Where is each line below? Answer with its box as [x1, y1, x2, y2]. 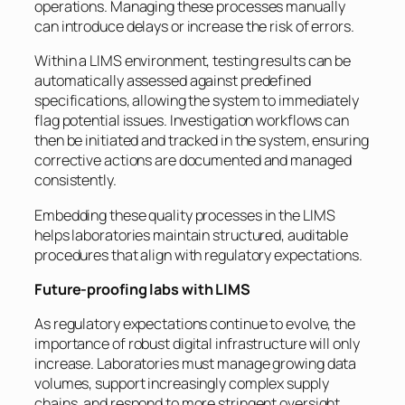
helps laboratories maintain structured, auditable [34, 224, 349, 245]
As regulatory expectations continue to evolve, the [34, 314, 355, 334]
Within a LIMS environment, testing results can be [34, 51, 352, 71]
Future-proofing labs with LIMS [34, 278, 250, 299]
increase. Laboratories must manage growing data [34, 353, 357, 374]
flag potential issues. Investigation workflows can [34, 110, 349, 131]
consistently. [34, 170, 117, 191]
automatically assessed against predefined [34, 71, 311, 91]
